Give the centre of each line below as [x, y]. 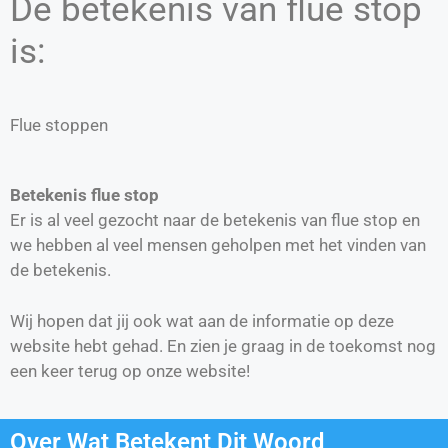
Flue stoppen [59, 124]
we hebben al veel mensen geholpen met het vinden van [218, 245]
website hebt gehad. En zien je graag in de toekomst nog [223, 345]
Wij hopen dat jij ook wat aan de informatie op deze [202, 320]
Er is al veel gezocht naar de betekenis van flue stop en [215, 220]
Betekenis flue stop [84, 195]
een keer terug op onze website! [130, 370]
